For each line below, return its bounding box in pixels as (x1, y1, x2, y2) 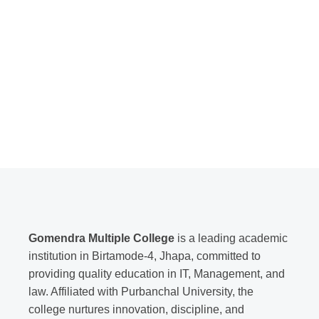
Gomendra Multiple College (28, 232, 174, 244)
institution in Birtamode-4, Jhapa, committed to (28, 250, 261, 262)
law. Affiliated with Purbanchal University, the (28, 286, 253, 298)
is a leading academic (174, 232, 288, 244)
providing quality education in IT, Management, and (28, 268, 285, 280)
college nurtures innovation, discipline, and (28, 303, 244, 315)
